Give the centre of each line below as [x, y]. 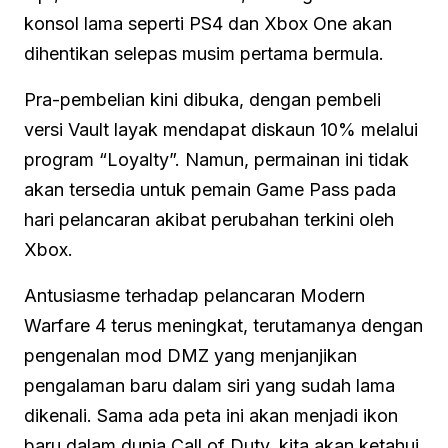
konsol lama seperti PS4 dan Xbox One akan [208, 23]
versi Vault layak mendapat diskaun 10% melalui [221, 129]
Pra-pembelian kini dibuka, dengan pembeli [202, 99]
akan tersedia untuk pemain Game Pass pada [210, 189]
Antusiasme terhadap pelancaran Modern [194, 295]
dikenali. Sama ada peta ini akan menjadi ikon [211, 415]
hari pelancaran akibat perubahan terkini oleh [209, 219]
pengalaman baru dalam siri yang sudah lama [209, 385]
